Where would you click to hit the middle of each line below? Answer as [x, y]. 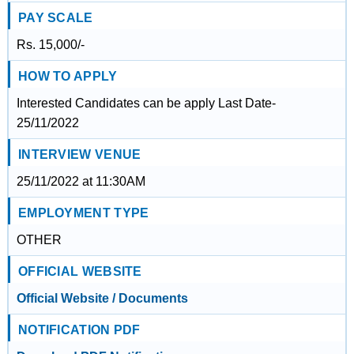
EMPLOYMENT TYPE [83, 213]
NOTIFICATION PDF [79, 330]
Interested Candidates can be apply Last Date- [146, 103]
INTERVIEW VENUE [79, 154]
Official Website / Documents [102, 298]
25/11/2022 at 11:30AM [81, 181]
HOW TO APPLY [68, 76]
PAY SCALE [55, 18]
